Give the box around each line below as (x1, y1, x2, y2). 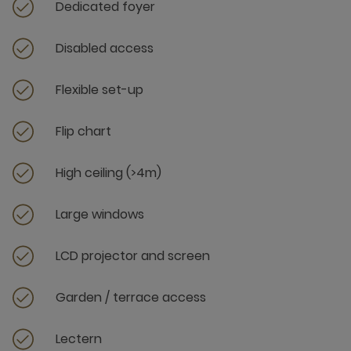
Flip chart (56, 122, 111, 140)
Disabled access (56, 39, 154, 57)
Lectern (56, 330, 102, 348)
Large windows (56, 205, 144, 223)
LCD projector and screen (56, 247, 210, 265)
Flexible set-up (56, 81, 143, 99)
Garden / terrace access (56, 288, 206, 306)
